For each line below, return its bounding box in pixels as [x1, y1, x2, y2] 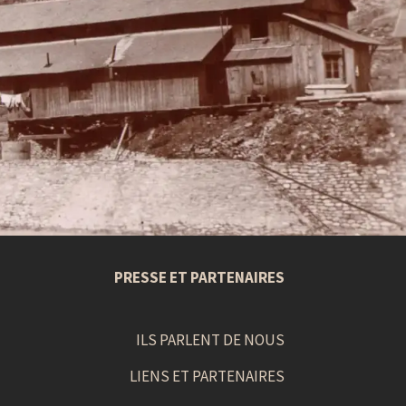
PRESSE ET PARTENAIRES [113, 266, 285, 287]
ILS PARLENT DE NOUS [135, 330, 285, 351]
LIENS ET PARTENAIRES [129, 366, 285, 387]
